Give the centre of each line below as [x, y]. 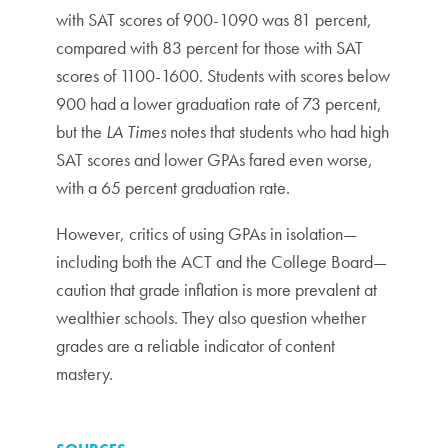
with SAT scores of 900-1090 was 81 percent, [214, 19]
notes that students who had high [279, 131]
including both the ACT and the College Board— [221, 261]
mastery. [84, 373]
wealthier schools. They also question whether [211, 317]
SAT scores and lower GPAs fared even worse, [214, 159]
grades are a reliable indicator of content [195, 345]
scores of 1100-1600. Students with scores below [223, 75]
